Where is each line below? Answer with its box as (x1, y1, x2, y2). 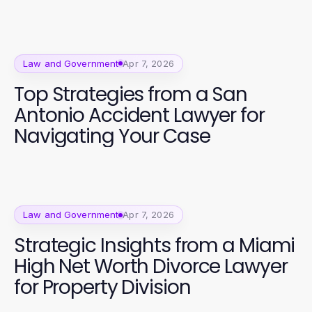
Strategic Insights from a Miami (14, 232, 295, 260)
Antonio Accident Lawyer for (14, 101, 265, 129)
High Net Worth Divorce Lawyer (14, 253, 288, 281)
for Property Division (14, 274, 191, 302)
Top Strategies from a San (14, 80, 247, 108)
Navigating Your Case (14, 122, 210, 150)
